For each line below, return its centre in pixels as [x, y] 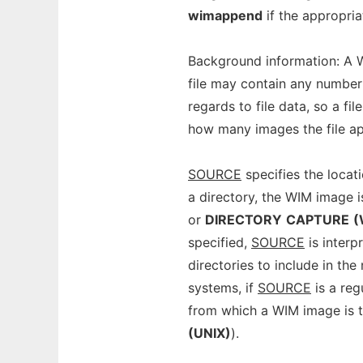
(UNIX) [209, 333]
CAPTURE [318, 220]
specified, [220, 242]
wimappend [225, 15]
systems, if [223, 288]
